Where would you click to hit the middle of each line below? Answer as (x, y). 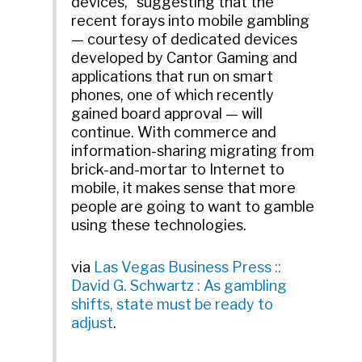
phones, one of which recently (173, 95)
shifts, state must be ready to (173, 304)
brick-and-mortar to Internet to (178, 170)
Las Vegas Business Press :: (188, 267)
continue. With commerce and (174, 133)
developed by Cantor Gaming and (185, 58)
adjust (93, 322)
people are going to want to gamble (193, 207)
